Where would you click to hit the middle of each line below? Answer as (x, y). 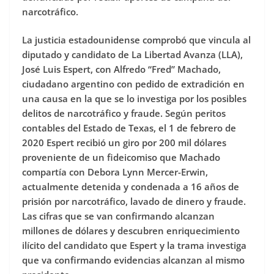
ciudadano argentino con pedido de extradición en (133, 84)
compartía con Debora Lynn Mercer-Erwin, (115, 172)
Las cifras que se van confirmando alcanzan (118, 216)
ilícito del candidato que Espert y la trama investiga (134, 246)
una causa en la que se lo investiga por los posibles (134, 99)
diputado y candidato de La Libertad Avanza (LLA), (132, 55)
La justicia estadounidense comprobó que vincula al (136, 40)
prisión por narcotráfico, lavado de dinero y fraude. (134, 202)
